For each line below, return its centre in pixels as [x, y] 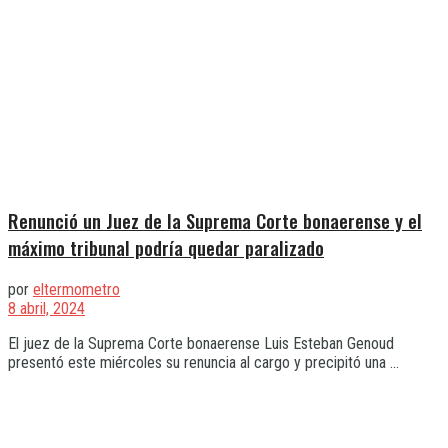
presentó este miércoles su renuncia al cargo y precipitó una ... [203, 362]
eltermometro [76, 289]
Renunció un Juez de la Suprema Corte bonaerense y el [215, 221]
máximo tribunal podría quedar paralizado [166, 248]
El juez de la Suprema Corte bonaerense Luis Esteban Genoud [201, 343]
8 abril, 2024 [46, 308]
